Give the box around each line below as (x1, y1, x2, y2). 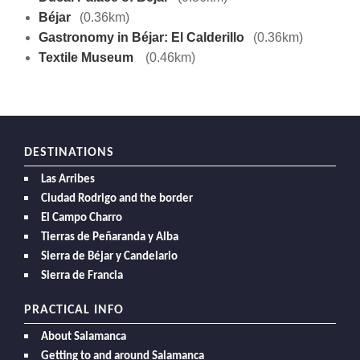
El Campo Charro (41, 212, 122, 225)
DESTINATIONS (24, 146, 114, 160)
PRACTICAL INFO (24, 304, 124, 317)
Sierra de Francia (41, 270, 123, 283)
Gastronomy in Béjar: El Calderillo (38, 31, 244, 45)
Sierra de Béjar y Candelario (41, 251, 178, 264)
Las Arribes (41, 174, 95, 186)
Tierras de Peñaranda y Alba (41, 231, 178, 244)
